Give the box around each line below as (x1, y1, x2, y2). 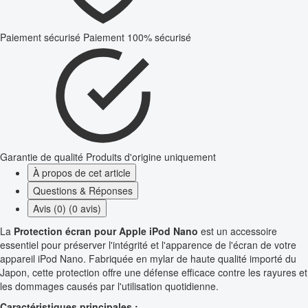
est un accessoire (198, 224, 277, 239)
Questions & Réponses (33, 184, 133, 198)
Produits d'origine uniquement (86, 150, 216, 164)
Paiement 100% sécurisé (83, 30, 191, 45)
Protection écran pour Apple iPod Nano (14, 224, 198, 239)
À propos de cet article (33, 166, 131, 180)
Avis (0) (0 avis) (33, 201, 101, 216)
